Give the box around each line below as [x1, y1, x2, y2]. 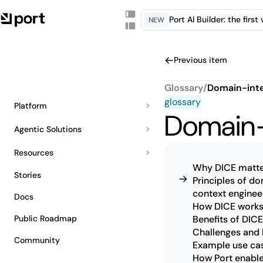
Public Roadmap [14, 213, 77, 224]
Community [14, 235, 60, 245]
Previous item [174, 55, 227, 65]
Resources [14, 147, 53, 158]
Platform [14, 100, 47, 111]
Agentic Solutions [14, 123, 82, 134]
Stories [14, 170, 41, 180]
